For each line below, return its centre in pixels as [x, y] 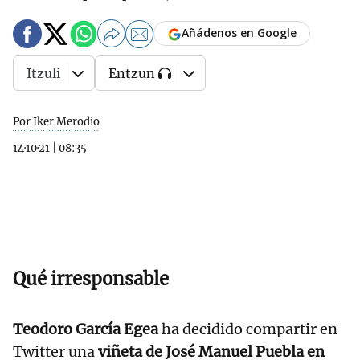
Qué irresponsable [91, 279]
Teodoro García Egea [86, 329]
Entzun [132, 73]
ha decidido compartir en [248, 329]
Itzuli [43, 73]
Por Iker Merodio [56, 122]
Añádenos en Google [239, 33]
